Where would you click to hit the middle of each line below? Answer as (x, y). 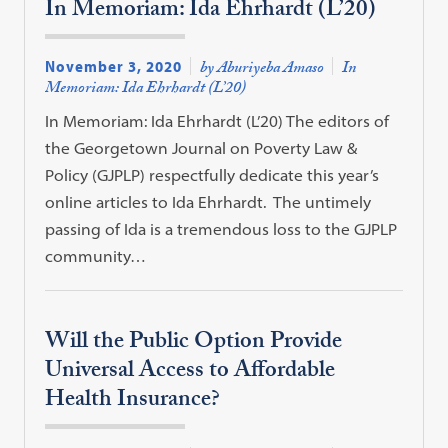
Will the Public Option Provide (194, 344)
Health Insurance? (133, 402)
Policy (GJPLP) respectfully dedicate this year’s (212, 174)
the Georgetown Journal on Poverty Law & (201, 147)
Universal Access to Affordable (190, 373)
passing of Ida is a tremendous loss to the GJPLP (221, 228)
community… (96, 255)
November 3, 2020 (114, 65)
